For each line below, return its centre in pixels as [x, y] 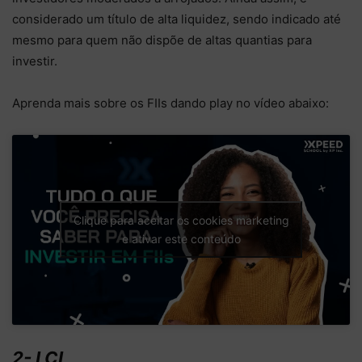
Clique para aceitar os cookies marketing [181, 221]
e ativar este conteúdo [181, 239]
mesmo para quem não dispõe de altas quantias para [162, 40]
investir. [36, 61]
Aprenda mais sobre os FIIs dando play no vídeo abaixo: [172, 103]
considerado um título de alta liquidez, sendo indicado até [177, 19]
